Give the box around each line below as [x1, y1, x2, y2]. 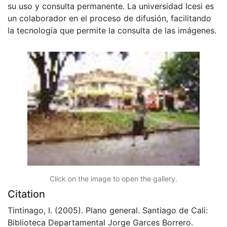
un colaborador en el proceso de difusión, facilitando [8, 13, 211, 23]
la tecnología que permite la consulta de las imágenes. [8, 25, 216, 35]
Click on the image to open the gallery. [50, 174, 177, 183]
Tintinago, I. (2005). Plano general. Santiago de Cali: [8, 205, 208, 215]
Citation [8, 187, 45, 200]
